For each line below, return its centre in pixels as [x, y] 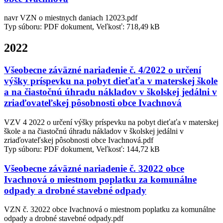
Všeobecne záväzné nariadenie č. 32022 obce [94, 168]
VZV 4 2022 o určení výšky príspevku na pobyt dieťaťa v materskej [111, 122]
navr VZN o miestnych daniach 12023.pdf [71, 18]
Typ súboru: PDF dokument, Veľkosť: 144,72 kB [82, 149]
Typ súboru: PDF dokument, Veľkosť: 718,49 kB [82, 27]
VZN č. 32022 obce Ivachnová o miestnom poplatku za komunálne [110, 210]
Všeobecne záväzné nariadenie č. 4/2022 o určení [103, 70]
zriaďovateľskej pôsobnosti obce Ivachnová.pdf [79, 140]
